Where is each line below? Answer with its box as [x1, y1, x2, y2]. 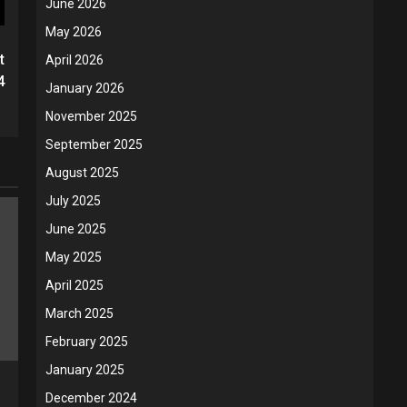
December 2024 [45, 391, 137, 405]
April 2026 [45, 53, 104, 67]
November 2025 [45, 109, 137, 124]
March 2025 [45, 306, 114, 321]
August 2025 [45, 165, 119, 180]
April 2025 [45, 278, 104, 293]
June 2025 [45, 222, 106, 236]
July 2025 [45, 194, 101, 208]
